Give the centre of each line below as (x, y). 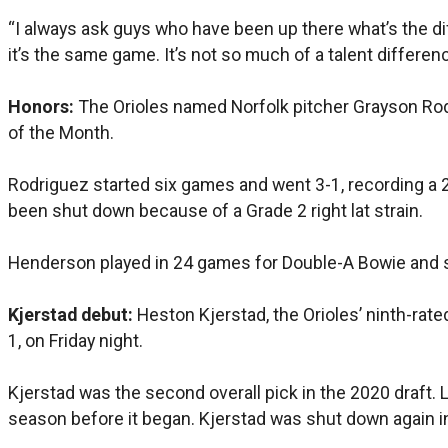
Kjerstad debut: (70, 314)
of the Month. (61, 132)
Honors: (41, 106)
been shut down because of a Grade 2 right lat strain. (215, 210)
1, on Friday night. (75, 340)
